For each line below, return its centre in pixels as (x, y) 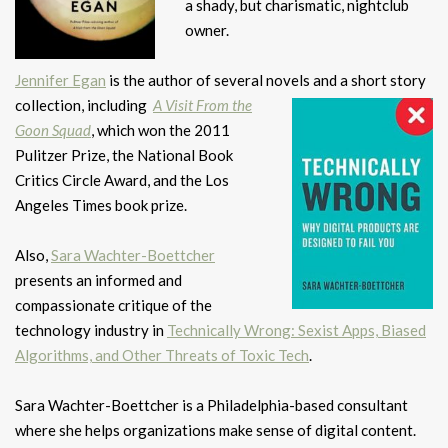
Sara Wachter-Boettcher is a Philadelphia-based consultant (211, 404)
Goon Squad (53, 129)
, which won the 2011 (160, 129)
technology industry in (91, 329)
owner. (207, 29)
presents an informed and (98, 279)
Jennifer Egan (60, 79)
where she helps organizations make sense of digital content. (215, 429)
